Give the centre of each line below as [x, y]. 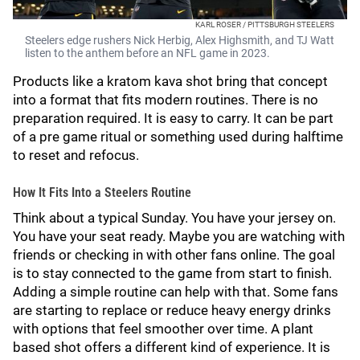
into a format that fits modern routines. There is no [166, 100]
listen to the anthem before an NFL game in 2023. [147, 53]
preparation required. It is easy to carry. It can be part [173, 118]
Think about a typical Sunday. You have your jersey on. [174, 218]
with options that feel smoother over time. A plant [163, 329]
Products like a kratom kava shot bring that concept [170, 81]
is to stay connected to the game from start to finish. [172, 273]
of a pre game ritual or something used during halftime [178, 137]
